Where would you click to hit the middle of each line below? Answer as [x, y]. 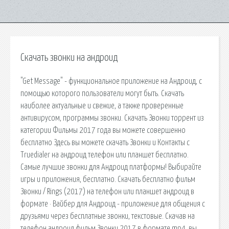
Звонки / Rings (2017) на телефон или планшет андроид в [107, 191]
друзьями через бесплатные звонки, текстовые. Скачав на [108, 216]
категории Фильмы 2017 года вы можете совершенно [103, 130]
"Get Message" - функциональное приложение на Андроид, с [111, 81]
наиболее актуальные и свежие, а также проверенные [102, 106]
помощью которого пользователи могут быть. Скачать [102, 93]
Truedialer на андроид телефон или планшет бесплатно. [105, 155]
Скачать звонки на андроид [69, 58]
